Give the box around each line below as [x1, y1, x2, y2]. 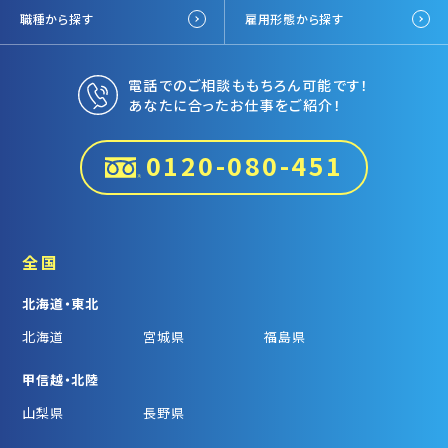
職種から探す [20, 10, 94, 28]
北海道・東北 [22, 293, 99, 313]
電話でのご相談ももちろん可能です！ [128, 74, 370, 95]
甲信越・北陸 [22, 369, 99, 389]
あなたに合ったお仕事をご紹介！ [128, 94, 343, 115]
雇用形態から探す [245, 10, 344, 28]
